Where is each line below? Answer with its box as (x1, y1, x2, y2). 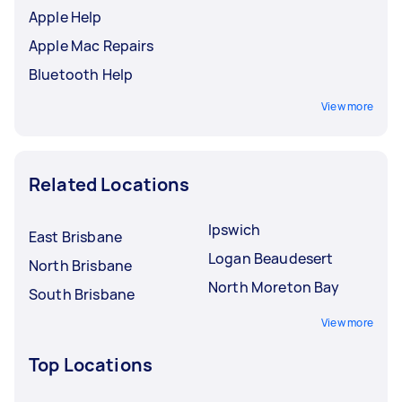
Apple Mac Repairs (29, 35, 154, 56)
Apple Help (29, 6, 102, 27)
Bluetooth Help (29, 64, 134, 84)
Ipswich (208, 219, 261, 240)
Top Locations (29, 352, 153, 377)
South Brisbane (29, 284, 135, 304)
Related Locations (29, 171, 190, 197)
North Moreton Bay (208, 276, 340, 297)
